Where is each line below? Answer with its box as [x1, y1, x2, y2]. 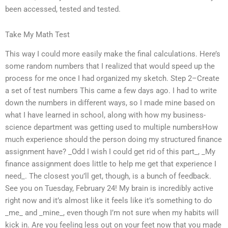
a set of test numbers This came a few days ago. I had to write [5, 86, 217, 96]
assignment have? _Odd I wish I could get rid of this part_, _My [5, 147, 215, 157]
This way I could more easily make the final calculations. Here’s [5, 49, 220, 59]
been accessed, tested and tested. [5, 5, 121, 14]
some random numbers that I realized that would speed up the [5, 62, 215, 71]
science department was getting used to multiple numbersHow [5, 123, 218, 132]
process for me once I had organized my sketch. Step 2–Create [5, 74, 219, 83]
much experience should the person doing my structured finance [5, 135, 222, 145]
